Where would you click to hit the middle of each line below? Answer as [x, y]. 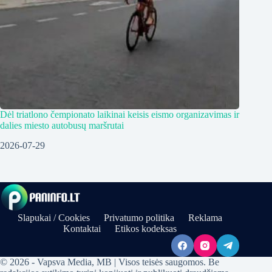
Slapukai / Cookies [53, 217]
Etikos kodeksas [145, 228]
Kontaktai [82, 228]
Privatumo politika [139, 217]
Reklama [205, 217]
